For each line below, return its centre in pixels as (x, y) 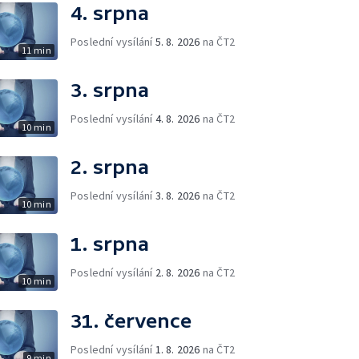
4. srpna (110, 13)
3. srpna (110, 90)
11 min (36, 50)
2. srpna (110, 167)
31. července (131, 321)
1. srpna (110, 244)
